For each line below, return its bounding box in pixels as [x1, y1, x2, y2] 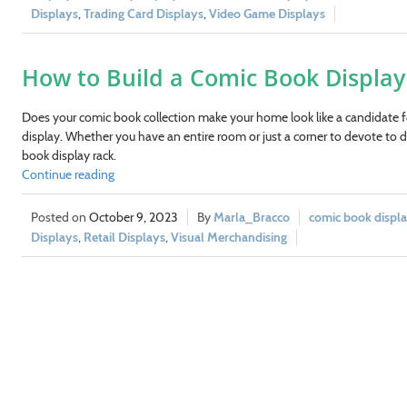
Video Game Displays [208, 5, 325, 22]
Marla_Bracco [213, 208, 290, 225]
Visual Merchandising [170, 228, 287, 245]
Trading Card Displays [83, 5, 203, 22]
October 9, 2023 [88, 208, 178, 225]
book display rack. [21, 146, 116, 164]
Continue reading [21, 165, 114, 183]
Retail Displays [83, 228, 165, 245]
